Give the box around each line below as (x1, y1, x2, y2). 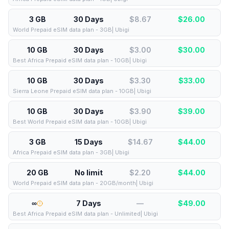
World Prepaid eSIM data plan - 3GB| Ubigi (13, 26, 129, 33)
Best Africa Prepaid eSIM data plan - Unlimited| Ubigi (13, 210, 158, 217)
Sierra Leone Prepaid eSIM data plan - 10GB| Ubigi (13, 87, 151, 95)
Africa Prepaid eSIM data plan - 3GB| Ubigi (13, 149, 129, 156)
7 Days (76, 199, 102, 208)
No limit (75, 168, 103, 177)
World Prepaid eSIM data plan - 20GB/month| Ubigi (13, 179, 153, 187)
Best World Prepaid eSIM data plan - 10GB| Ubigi (13, 118, 147, 125)
